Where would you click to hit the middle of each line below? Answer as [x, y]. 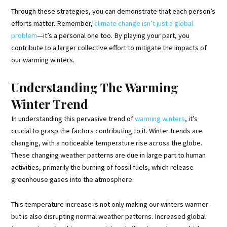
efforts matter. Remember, [53, 24]
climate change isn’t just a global [144, 24]
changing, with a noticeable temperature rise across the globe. [107, 143]
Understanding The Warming [95, 87]
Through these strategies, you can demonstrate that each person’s [113, 11]
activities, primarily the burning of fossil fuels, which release [103, 167]
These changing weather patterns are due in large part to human [109, 155]
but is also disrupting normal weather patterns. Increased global [109, 217]
